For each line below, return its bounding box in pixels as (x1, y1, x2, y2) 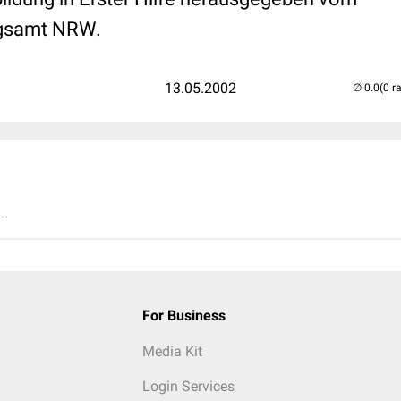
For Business (141, 307, 226, 324)
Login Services (141, 378, 235, 395)
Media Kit (141, 343, 202, 360)
